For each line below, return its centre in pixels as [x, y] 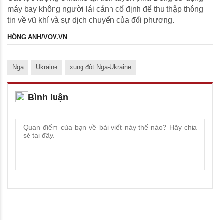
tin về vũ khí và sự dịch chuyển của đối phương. [91, 20]
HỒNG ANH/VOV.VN [37, 37]
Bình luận [48, 97]
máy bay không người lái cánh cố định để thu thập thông [105, 9]
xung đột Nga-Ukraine [100, 67]
